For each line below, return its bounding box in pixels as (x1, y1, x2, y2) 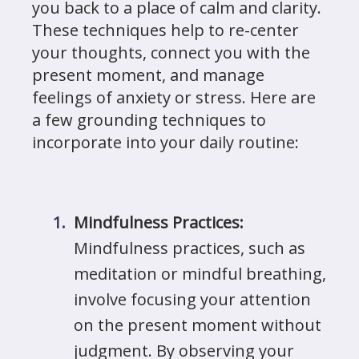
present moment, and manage (32, 64, 264, 86)
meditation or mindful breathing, (74, 263, 326, 284)
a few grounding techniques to (32, 109, 266, 131)
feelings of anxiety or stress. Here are (32, 87, 316, 108)
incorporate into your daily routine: (32, 131, 299, 153)
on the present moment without (74, 314, 321, 336)
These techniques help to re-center (32, 19, 299, 41)
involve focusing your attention (74, 288, 311, 310)
